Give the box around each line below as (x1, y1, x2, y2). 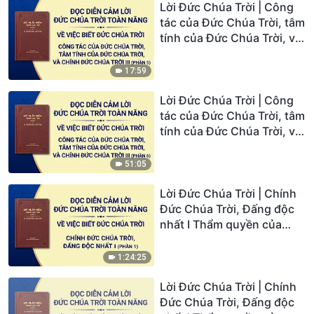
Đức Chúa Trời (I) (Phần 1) (160, 232, 297, 247)
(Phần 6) (160, 154, 205, 169)
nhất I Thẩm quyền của (160, 217, 282, 231)
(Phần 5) (160, 61, 205, 76)
